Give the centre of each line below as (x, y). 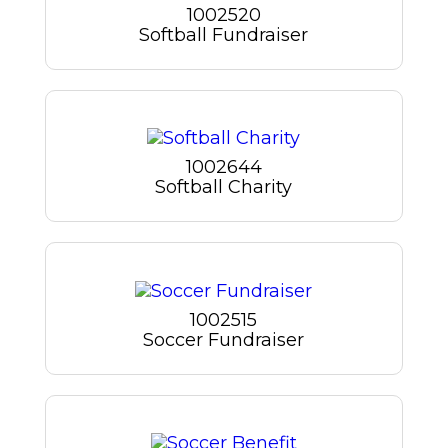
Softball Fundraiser (224, 34)
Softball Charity (224, 187)
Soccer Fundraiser (224, 339)
